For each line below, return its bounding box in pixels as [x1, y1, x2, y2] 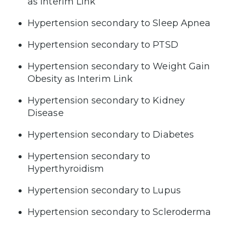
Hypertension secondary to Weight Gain [28, 60, 210, 72]
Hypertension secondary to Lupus [28, 184, 181, 196]
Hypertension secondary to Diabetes [28, 129, 194, 140]
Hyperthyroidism [28, 163, 104, 174]
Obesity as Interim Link [28, 73, 133, 84]
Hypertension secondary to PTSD [28, 39, 178, 50]
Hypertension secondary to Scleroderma [28, 206, 211, 217]
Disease [28, 107, 64, 119]
